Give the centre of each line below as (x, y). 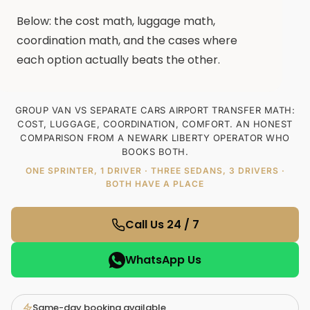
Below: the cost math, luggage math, (116, 21)
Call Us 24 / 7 (162, 225)
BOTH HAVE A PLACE (155, 184)
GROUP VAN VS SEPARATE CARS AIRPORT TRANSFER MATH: (155, 110)
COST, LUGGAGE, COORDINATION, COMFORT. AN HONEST (155, 124)
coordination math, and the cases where (127, 40)
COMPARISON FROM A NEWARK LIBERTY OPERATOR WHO (155, 138)
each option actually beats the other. (118, 60)
